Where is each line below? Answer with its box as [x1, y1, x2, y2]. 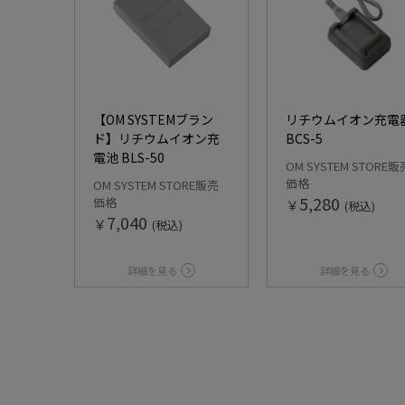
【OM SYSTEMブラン [93, 110, 213, 128]
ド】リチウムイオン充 [93, 129, 220, 147]
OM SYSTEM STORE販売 [93, 176, 219, 193]
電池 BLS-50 [93, 148, 165, 166]
